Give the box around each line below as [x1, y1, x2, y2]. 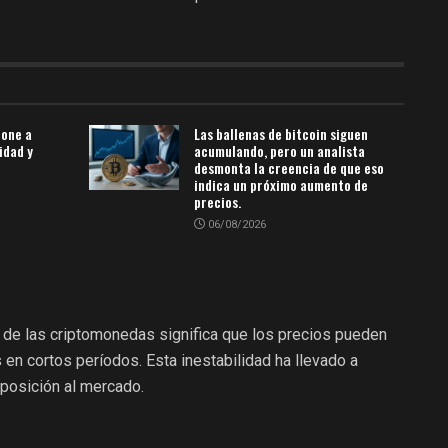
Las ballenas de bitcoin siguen [194, 123, 368, 145]
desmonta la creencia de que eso [194, 157, 384, 179]
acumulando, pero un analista [194, 140, 365, 162]
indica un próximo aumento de [194, 174, 368, 196]
